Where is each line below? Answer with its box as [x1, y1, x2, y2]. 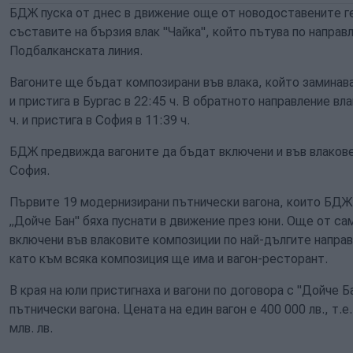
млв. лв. [9, 320, 56, 336]
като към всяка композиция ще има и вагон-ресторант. [9, 251, 328, 266]
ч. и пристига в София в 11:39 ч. [9, 112, 190, 128]
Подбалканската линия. [9, 43, 143, 58]
